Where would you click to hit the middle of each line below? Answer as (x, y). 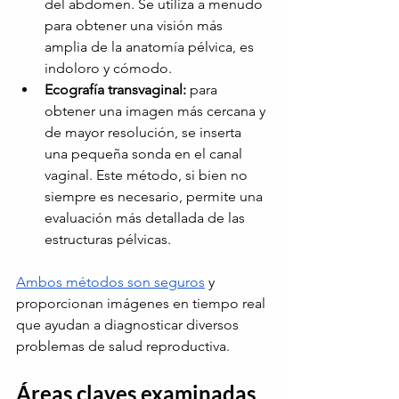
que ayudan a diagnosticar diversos (129, 325)
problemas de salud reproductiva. (123, 346)
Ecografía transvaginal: (115, 90)
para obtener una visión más (135, 26)
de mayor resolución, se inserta (145, 133)
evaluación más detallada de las (147, 218)
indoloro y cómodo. (108, 69)
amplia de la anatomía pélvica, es (151, 47)
